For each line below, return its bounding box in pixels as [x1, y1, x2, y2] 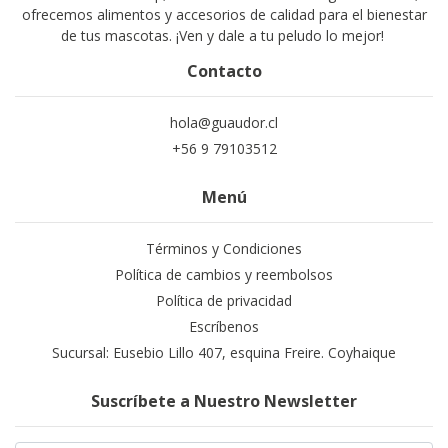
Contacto [186, 60, 262, 82]
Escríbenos [189, 317, 259, 336]
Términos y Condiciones [146, 239, 302, 258]
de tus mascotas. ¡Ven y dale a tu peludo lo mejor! [60, 26, 388, 45]
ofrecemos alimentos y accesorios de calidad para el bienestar [21, 5, 427, 24]
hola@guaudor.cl [170, 113, 278, 132]
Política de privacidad [156, 291, 292, 310]
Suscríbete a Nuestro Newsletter [91, 390, 357, 412]
